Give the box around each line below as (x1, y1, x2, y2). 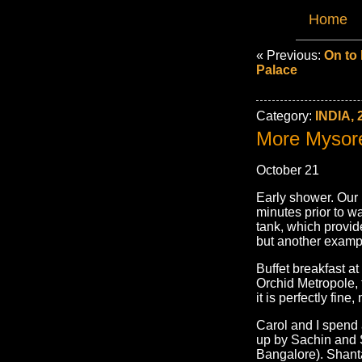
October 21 (256, 163, 319, 177)
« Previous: (256, 48, 324, 62)
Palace (256, 63, 297, 77)
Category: (256, 109, 315, 123)
